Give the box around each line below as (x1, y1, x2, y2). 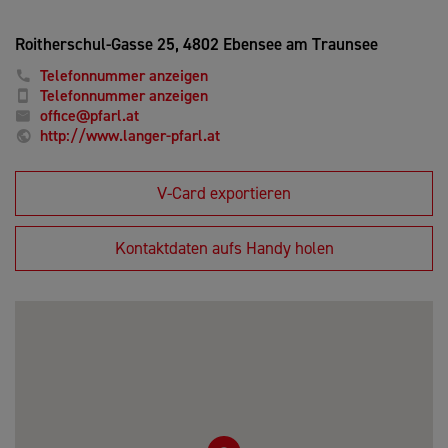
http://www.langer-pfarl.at (40, 124, 220, 146)
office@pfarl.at (40, 104, 139, 126)
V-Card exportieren (157, 181, 291, 204)
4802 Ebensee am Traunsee (179, 32, 378, 55)
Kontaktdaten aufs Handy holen (114, 236, 334, 259)
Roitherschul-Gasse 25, (15, 32, 179, 55)
